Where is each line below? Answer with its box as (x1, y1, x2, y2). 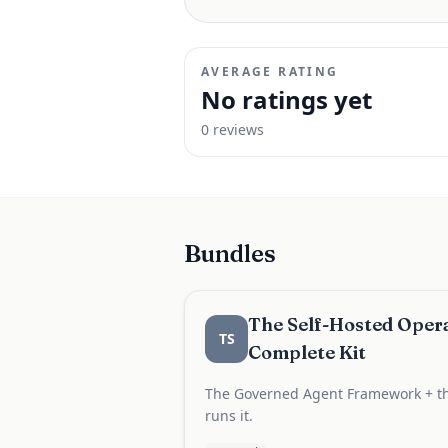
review (209, 120, 257, 139)
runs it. (205, 406, 253, 425)
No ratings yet (201, 83, 372, 116)
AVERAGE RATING (201, 63, 339, 80)
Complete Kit (248, 341, 367, 364)
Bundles (184, 239, 276, 268)
